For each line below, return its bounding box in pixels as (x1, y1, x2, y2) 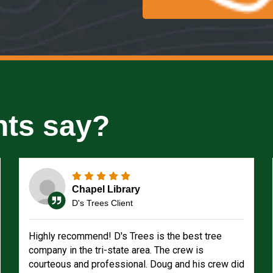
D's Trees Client (71, 197, 133, 208)
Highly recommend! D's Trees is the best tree (28, 230, 222, 242)
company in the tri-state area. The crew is (28, 244, 204, 256)
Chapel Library (71, 183, 140, 194)
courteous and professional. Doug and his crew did (28, 258, 244, 270)
